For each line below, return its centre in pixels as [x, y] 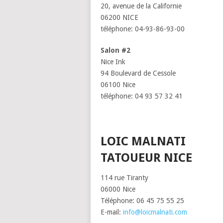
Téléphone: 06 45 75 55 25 [142, 201]
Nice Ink [113, 62]
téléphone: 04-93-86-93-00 [143, 29]
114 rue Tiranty [124, 178]
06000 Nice [118, 189]
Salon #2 [115, 50]
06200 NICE [119, 17]
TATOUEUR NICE [146, 158]
